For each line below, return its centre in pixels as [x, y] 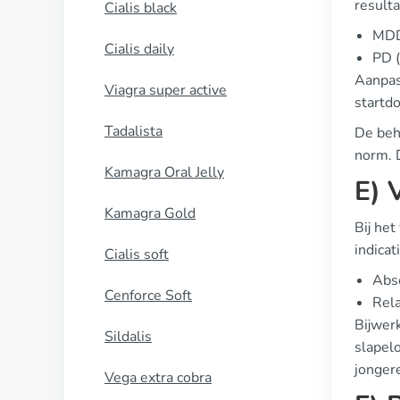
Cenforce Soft [148, 296]
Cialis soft [137, 254]
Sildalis [128, 337]
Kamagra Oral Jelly [164, 172]
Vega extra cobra [158, 378]
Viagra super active [166, 90]
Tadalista [133, 131]
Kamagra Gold [150, 213]
